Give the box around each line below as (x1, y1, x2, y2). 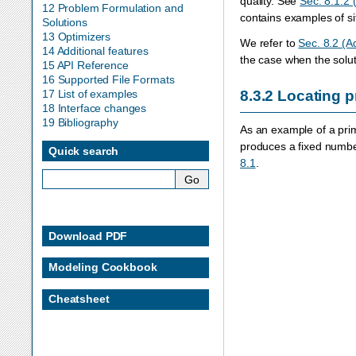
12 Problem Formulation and (42, 2, 184, 15)
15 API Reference (42, 59, 129, 72)
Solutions (42, 16, 87, 29)
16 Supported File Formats (42, 73, 175, 87)
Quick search (48, 144, 119, 157)
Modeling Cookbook (48, 261, 157, 274)
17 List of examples (42, 87, 138, 101)
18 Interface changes (42, 102, 147, 115)
